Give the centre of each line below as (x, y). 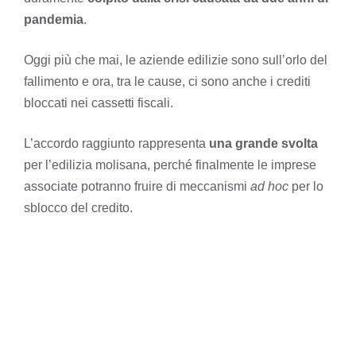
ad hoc (269, 186)
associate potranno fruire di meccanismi (137, 186)
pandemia (54, 19)
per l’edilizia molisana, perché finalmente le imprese (170, 164)
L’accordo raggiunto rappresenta (116, 143)
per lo (306, 186)
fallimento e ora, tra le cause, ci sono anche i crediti (167, 81)
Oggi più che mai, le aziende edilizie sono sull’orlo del (176, 60)
